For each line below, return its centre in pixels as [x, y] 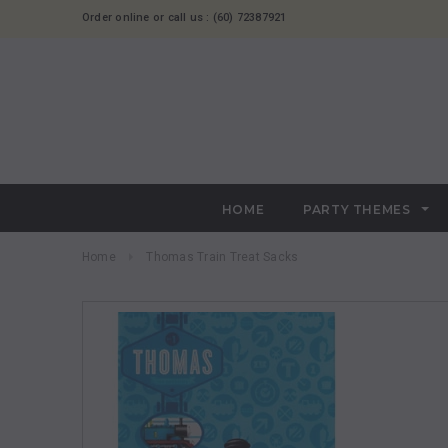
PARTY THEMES [359, 209]
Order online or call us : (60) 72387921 [184, 17]
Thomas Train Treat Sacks [222, 257]
